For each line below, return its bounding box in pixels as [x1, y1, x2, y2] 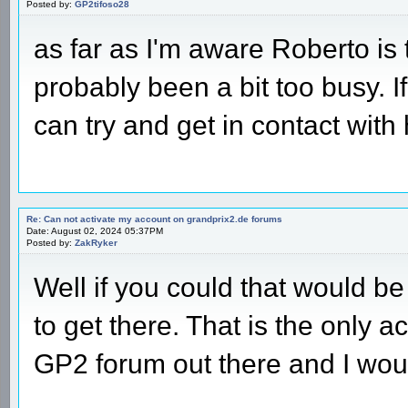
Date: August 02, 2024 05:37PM [26, 225, 163, 236]
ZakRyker [75, 237, 117, 248]
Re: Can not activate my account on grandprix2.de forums [26, 213, 282, 224]
